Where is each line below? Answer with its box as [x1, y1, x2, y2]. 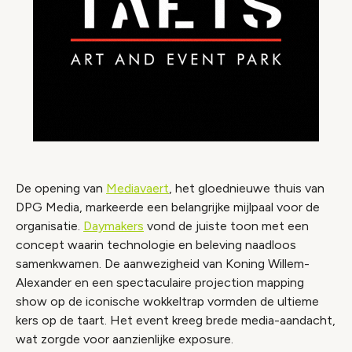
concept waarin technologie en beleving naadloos [16, 237, 296, 252]
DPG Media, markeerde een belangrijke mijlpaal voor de [16, 200, 320, 214]
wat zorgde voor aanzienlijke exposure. [16, 332, 233, 346]
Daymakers [83, 218, 144, 233]
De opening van [16, 181, 106, 196]
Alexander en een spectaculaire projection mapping [16, 275, 304, 290]
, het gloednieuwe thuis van [169, 181, 324, 196]
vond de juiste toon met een [144, 218, 309, 233]
